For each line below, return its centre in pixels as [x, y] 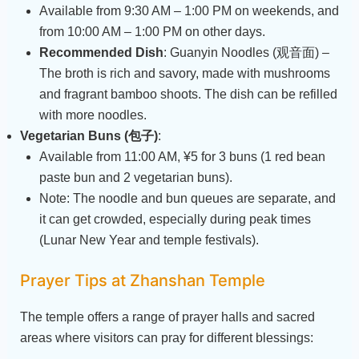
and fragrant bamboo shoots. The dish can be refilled [188, 94]
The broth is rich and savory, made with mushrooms [184, 73]
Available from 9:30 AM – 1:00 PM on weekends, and [189, 10]
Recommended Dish [101, 52]
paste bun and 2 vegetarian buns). [135, 177]
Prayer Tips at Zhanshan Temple [142, 280]
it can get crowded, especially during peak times [175, 219]
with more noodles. [93, 115]
